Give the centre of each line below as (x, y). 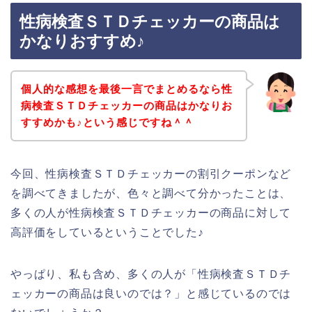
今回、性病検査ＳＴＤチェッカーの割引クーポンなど (151, 173)
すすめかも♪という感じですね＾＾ (107, 122)
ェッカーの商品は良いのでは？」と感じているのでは (151, 293)
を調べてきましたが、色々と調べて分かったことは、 (151, 193)
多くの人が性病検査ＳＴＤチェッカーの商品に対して (151, 212)
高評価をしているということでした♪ (107, 232)
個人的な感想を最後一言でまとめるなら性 (126, 88)
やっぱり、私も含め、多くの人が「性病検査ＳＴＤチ (151, 274)
